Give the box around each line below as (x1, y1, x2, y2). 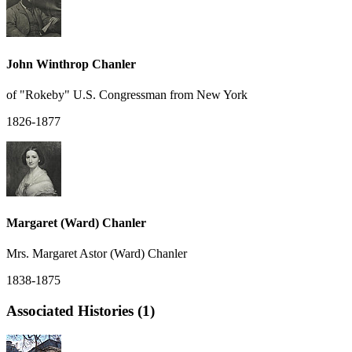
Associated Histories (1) (6, 302, 155, 320)
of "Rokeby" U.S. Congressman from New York (6, 87, 247, 101)
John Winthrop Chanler (6, 57, 136, 71)
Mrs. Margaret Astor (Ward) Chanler (6, 247, 187, 261)
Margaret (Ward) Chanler (6, 216, 146, 230)
